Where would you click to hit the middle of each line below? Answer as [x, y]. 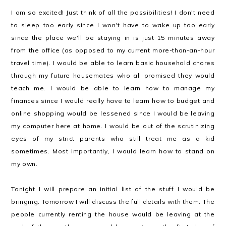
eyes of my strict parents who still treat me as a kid [113, 138]
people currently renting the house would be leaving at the [113, 214]
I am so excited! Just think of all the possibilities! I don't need [113, 12]
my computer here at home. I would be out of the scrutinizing [113, 126]
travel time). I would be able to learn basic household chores [113, 63]
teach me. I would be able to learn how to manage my [113, 88]
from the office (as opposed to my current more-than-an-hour [113, 50]
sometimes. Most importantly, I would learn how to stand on [113, 151]
